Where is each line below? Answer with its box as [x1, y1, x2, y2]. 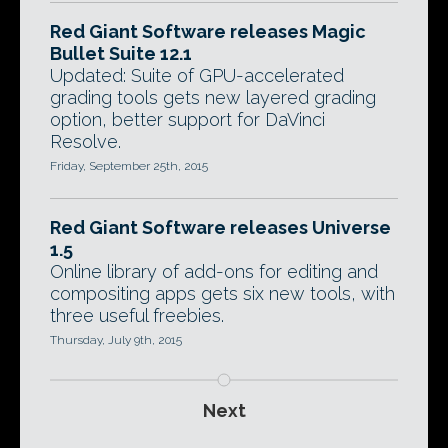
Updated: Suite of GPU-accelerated [50, 65, 344, 86]
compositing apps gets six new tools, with [50, 283, 395, 304]
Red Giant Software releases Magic [50, 21, 366, 42]
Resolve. [50, 131, 121, 152]
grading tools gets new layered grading [50, 87, 376, 108]
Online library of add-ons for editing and [50, 261, 378, 282]
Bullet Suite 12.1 [50, 43, 192, 64]
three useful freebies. [50, 305, 224, 326]
